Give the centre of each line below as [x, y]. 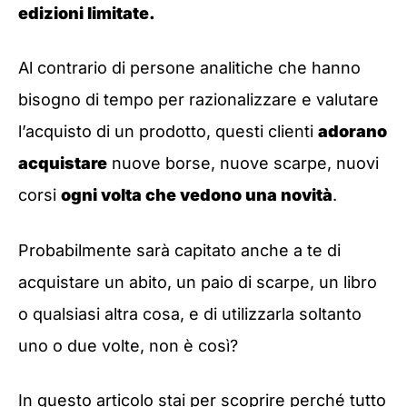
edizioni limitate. [87, 14]
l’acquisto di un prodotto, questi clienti [168, 132]
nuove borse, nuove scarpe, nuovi [243, 164]
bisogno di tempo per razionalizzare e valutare [199, 100]
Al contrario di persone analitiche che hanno [189, 68]
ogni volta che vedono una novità [197, 195]
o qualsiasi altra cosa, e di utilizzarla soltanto [190, 313]
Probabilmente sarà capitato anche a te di [179, 250]
